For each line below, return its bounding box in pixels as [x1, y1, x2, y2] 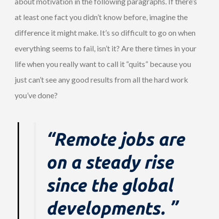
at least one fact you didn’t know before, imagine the [15, 12, 188, 22]
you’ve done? [15, 90, 58, 100]
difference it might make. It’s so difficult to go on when [15, 27, 196, 37]
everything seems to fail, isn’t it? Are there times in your [15, 43, 197, 53]
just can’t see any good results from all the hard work [15, 74, 188, 84]
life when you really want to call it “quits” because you [15, 59, 191, 68]
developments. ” [45, 197, 177, 218]
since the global [45, 175, 173, 195]
